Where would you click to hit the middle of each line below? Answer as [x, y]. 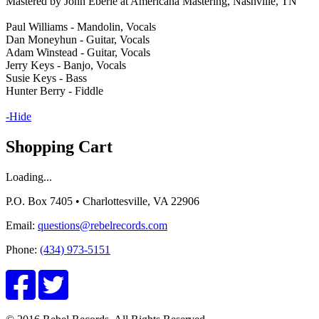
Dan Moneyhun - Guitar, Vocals [78, 39]
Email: [22, 225]
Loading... [29, 177]
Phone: [23, 249]
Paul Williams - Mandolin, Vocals [81, 26]
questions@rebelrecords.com [103, 225]
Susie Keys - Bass [46, 78]
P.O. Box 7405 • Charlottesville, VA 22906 [103, 201]
